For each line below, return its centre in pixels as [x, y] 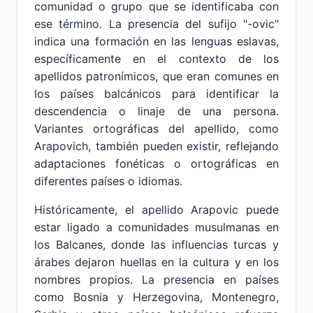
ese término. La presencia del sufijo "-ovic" [156, 24]
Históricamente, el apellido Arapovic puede [156, 210]
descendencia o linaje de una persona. [156, 111]
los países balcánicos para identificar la [156, 94]
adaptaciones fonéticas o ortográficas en [156, 163]
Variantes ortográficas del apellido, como [156, 129]
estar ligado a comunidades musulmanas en [156, 227]
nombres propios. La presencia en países [156, 279]
